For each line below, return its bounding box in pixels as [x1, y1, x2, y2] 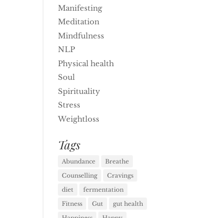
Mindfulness [58, 31, 105, 40]
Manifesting [58, 3, 103, 13]
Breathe [105, 157, 129, 165]
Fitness [62, 200, 83, 207]
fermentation [83, 185, 124, 193]
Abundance [62, 157, 96, 165]
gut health [113, 200, 144, 207]
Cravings [107, 171, 134, 179]
